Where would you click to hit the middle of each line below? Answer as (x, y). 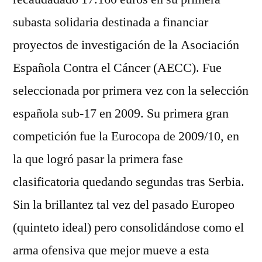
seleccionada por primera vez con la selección (131, 91)
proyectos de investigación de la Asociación (126, 45)
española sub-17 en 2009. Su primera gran (121, 113)
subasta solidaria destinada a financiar (111, 22)
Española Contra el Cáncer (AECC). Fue (117, 68)
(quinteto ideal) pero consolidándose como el (128, 227)
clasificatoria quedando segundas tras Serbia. (129, 182)
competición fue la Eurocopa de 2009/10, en (126, 136)
